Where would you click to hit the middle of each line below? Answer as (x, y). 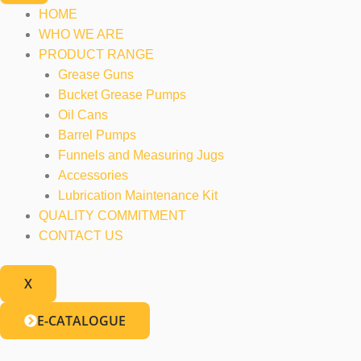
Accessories (93, 175)
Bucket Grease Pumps (122, 95)
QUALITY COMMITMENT (112, 216)
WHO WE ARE (81, 34)
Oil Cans (83, 115)
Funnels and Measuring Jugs (141, 155)
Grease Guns (96, 75)
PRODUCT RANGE (96, 54)
